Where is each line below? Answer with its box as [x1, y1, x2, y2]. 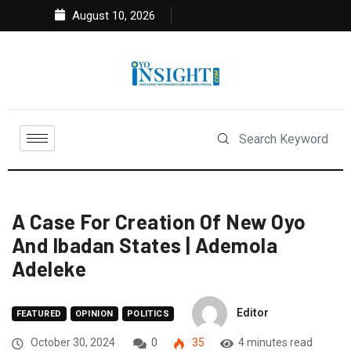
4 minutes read [238, 336, 313, 349]
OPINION [74, 309, 114, 320]
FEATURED [16, 309, 62, 320]
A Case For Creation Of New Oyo [12, 209, 306, 234]
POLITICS [126, 309, 170, 320]
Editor [237, 306, 270, 320]
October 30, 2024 [28, 336, 115, 349]
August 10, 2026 [69, 9, 155, 23]
